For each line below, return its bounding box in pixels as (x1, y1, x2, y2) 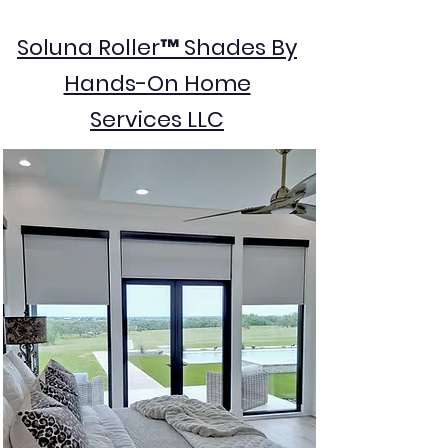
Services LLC (90, 104, 224, 135)
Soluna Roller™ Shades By (17, 32, 297, 63)
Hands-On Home (63, 68, 251, 99)
